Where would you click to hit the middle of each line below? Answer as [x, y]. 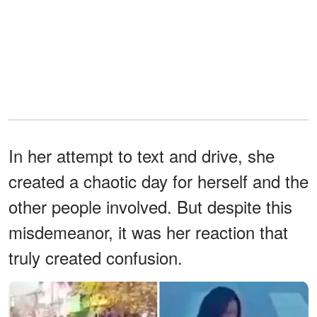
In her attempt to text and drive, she [142, 155]
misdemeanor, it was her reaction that [148, 231]
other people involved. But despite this [150, 206]
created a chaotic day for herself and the [158, 180]
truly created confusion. [96, 257]
